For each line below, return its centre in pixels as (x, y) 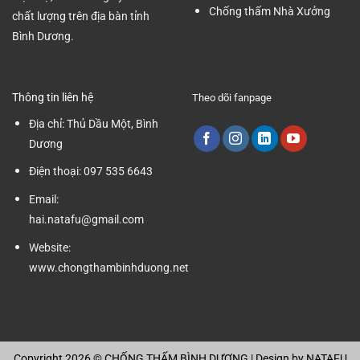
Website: (49, 247)
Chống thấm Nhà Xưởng (269, 12)
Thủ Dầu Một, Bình (111, 123)
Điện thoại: (55, 172)
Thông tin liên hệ (53, 97)
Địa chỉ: (46, 123)
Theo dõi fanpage (232, 97)
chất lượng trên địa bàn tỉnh (81, 16)
